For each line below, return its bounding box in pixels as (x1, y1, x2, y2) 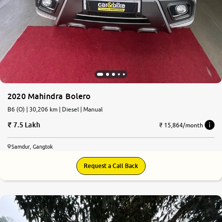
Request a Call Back (84, 162, 138, 170)
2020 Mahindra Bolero (7, 91, 91, 102)
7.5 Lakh (13, 120, 40, 129)
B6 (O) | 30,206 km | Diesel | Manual (26, 106, 103, 113)
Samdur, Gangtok (11, 143, 53, 150)
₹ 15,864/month (159, 121, 203, 129)
